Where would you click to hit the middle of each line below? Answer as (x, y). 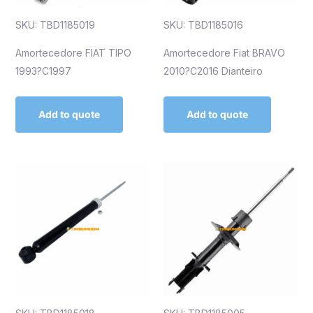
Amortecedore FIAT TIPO (73, 53)
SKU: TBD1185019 (55, 25)
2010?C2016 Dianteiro (213, 71)
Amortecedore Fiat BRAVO (224, 53)
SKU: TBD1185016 (203, 25)
